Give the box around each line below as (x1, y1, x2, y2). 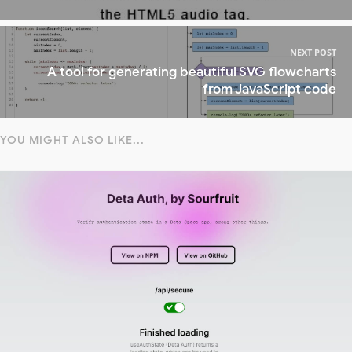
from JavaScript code (203, 80, 336, 97)
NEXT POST (290, 46, 336, 58)
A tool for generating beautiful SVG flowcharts (47, 63, 336, 80)
